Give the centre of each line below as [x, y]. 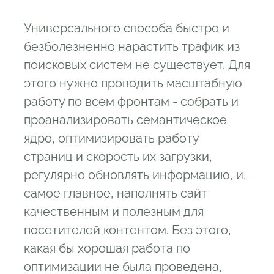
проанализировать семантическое [125, 120]
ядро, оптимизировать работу [111, 138]
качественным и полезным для [114, 212]
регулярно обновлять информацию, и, [135, 175]
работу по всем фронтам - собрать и [131, 102]
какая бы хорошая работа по [107, 248]
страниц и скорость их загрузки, [118, 157]
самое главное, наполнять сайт [116, 193]
